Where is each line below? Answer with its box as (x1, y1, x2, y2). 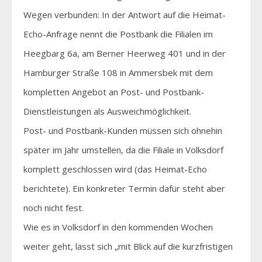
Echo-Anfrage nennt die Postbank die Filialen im (23, 27, 213, 40)
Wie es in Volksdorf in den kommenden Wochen (23, 220, 213, 233)
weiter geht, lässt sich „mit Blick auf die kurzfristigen (23, 240, 233, 252)
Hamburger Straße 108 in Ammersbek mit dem (23, 66, 213, 78)
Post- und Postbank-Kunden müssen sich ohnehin (23, 124, 222, 136)
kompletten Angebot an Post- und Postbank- (23, 85, 204, 98)
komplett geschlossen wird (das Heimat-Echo (23, 163, 207, 175)
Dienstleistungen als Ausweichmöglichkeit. (23, 105, 191, 117)
